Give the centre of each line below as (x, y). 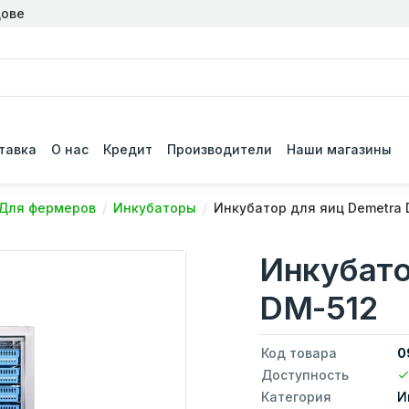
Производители (220, 150)
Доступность (304, 375)
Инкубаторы (155, 208)
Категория (296, 397)
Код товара (299, 353)
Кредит (128, 150)
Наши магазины (339, 150)
